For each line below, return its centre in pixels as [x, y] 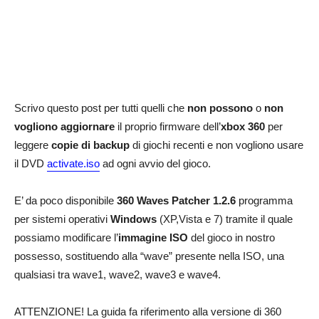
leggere [33, 145]
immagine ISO [153, 237]
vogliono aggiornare [64, 126]
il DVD [31, 163]
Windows [134, 219]
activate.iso [73, 163]
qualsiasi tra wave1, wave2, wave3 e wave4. [117, 274]
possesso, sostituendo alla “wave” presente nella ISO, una [149, 256]
